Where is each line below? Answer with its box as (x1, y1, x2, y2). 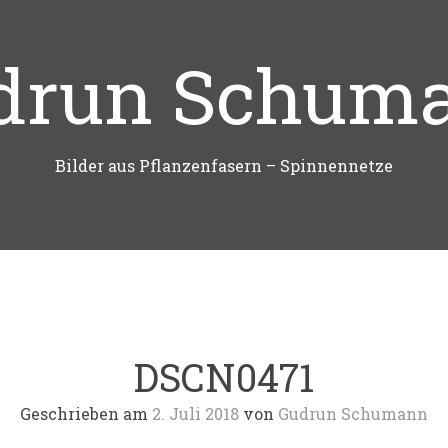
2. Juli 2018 (152, 403, 239, 424)
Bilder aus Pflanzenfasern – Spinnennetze (55, 155, 393, 176)
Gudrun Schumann (278, 403, 428, 424)
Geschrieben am (20, 403, 152, 424)
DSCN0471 (134, 352, 314, 402)
